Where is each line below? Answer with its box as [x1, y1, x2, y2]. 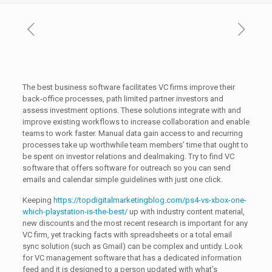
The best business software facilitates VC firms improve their [22, 83, 235, 92]
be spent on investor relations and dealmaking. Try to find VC [22, 152, 234, 161]
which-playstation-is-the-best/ [22, 207, 127, 216]
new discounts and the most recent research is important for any [22, 219, 248, 228]
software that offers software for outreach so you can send [22, 163, 231, 172]
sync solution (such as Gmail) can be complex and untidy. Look [22, 242, 243, 251]
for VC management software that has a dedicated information [22, 253, 242, 262]
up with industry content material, [127, 207, 245, 216]
